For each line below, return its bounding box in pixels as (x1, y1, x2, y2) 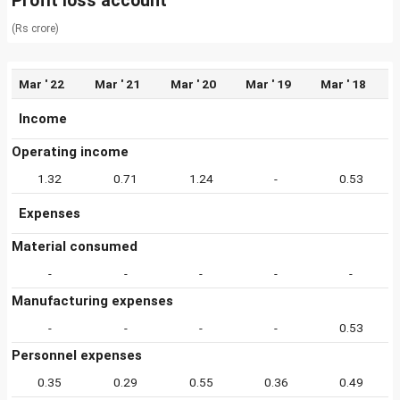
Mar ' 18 (321, 77, 366, 91)
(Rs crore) (12, 22, 59, 35)
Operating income (12, 144, 129, 160)
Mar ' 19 (246, 77, 291, 91)
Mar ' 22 (19, 77, 64, 91)
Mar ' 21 (95, 77, 140, 91)
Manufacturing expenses (12, 293, 173, 309)
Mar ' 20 (171, 77, 216, 91)
